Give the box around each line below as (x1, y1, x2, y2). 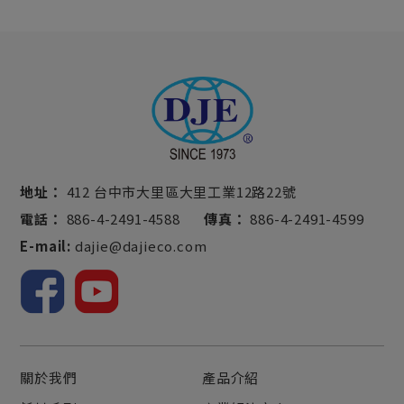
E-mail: (20, 235, 71, 255)
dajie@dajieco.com (74, 235, 207, 255)
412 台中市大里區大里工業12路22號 (62, 181, 297, 201)
